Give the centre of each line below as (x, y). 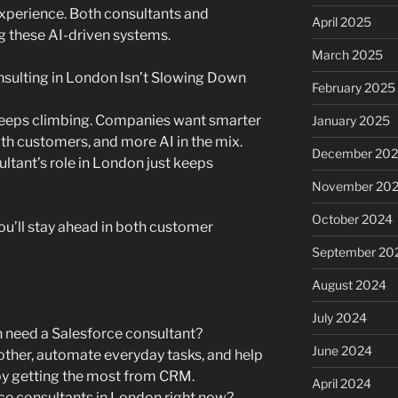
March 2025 (347, 55)
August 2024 (349, 285)
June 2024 (342, 351)
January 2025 (350, 121)
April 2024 (341, 384)
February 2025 (353, 88)
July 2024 (339, 318)
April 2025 (341, 22)
